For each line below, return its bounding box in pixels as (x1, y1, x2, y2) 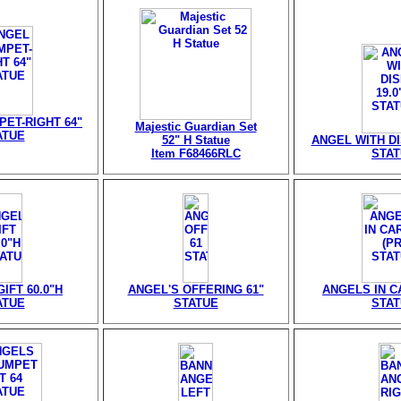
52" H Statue (161, 133, 230, 147)
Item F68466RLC (150, 147, 241, 160)
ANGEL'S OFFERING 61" (127, 283, 264, 296)
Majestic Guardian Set (134, 120, 257, 133)
